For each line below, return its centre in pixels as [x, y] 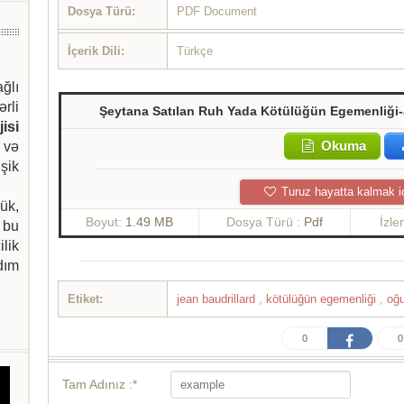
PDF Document [217, 12]
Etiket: [86, 299]
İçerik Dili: [96, 51]
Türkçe [195, 51]
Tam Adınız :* [100, 385]
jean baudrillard [218, 299]
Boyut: [106, 222]
